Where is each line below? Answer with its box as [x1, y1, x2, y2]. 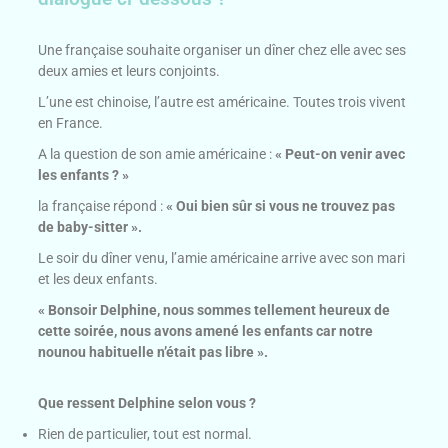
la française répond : [38, 198, 167, 215]
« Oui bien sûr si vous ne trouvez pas [166, 198, 396, 215]
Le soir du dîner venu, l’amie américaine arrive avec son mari [38, 250, 406, 267]
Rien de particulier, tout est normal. [38, 426, 253, 443]
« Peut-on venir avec [275, 146, 406, 163]
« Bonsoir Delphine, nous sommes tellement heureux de [38, 302, 391, 319]
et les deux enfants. [38, 271, 159, 288]
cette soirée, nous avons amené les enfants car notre [38, 323, 374, 340]
